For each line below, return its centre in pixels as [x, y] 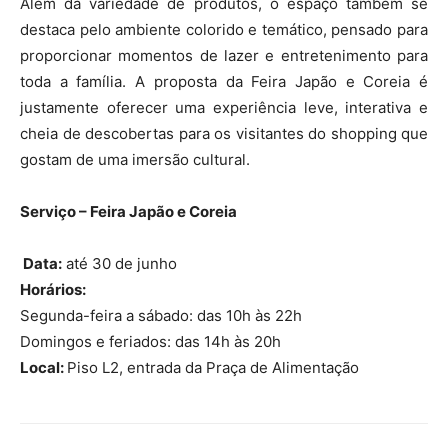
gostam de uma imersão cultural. [135, 160]
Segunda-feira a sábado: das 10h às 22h [161, 316]
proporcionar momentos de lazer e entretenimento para [224, 56]
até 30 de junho [119, 264]
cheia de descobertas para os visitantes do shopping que [224, 134]
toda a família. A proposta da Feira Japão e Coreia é [224, 82]
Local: [43, 368]
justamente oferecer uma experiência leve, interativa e [224, 108]
